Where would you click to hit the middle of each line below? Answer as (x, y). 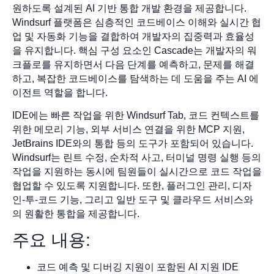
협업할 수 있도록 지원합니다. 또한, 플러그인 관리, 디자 (132, 186)
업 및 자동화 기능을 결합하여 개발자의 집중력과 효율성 (133, 36)
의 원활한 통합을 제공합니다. (76, 214)
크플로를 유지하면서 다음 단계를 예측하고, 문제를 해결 (133, 64)
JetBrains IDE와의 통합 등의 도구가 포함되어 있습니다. (133, 144)
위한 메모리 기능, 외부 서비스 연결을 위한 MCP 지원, (128, 130)
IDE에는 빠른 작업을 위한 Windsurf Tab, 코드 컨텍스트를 (136, 116)
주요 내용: (51, 240)
